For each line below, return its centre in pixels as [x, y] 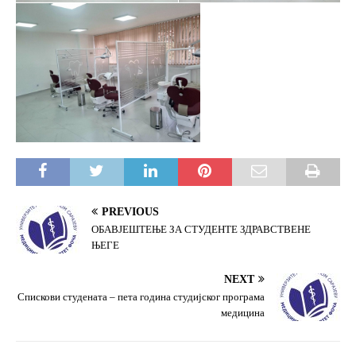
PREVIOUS [130, 211]
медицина [243, 312]
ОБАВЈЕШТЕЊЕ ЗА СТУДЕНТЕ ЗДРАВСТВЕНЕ [201, 229]
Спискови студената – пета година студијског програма [141, 296]
